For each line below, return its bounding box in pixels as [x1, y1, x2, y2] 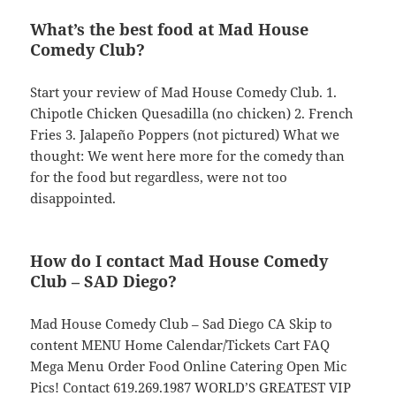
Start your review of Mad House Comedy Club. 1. [30, 83, 338, 102]
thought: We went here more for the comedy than [30, 147, 346, 165]
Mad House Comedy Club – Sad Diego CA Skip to [30, 315, 333, 333]
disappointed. [30, 189, 117, 208]
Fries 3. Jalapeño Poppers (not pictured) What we [30, 126, 340, 144]
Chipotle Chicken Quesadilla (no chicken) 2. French [30, 104, 354, 123]
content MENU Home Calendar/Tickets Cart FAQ [30, 336, 331, 354]
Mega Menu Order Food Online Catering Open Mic [30, 357, 347, 376]
